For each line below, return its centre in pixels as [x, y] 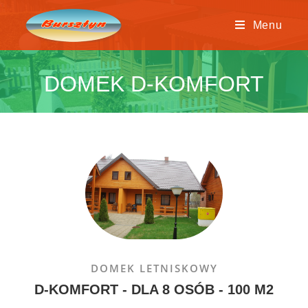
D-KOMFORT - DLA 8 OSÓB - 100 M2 [154, 289]
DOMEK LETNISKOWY [154, 268]
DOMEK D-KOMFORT [154, 84]
